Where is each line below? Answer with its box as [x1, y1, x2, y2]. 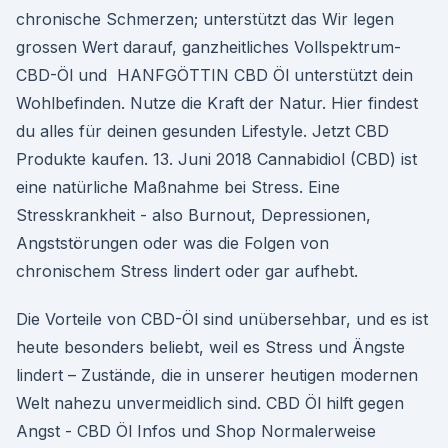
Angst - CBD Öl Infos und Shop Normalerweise [16, 421, 376, 441]
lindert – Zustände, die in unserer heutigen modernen [16, 365, 418, 385]
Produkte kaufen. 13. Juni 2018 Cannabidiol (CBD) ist [16, 149, 417, 169]
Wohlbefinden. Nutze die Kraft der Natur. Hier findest [16, 93, 418, 113]
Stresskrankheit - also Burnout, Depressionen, [16, 205, 371, 225]
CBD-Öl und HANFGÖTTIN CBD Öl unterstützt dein [16, 65, 413, 85]
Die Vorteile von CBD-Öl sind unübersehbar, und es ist [16, 309, 428, 329]
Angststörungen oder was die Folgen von [16, 233, 329, 253]
